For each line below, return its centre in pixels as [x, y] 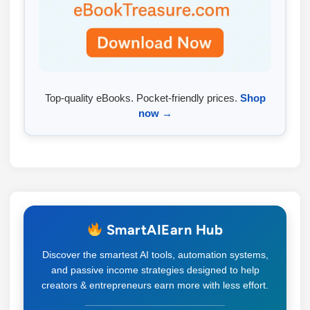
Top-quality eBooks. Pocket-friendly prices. [142, 98]
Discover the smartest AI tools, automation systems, [155, 255]
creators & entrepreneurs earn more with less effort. [155, 285]
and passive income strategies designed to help [155, 270]
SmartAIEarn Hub [163, 230]
